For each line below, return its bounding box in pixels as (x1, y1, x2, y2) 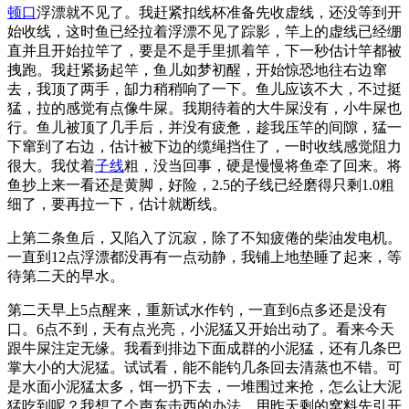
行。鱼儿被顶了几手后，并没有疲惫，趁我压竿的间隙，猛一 (7, 119, 402, 135)
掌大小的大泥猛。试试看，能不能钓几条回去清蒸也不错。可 (7, 359, 402, 375)
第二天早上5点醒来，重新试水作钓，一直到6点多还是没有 (7, 301, 387, 318)
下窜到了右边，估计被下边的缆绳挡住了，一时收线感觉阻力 (7, 138, 402, 154)
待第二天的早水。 (7, 267, 124, 284)
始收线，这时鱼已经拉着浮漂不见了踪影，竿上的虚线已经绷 (7, 23, 402, 39)
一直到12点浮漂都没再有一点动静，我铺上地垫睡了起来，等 (7, 248, 402, 265)
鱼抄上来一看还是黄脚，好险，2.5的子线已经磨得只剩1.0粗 (7, 176, 394, 193)
